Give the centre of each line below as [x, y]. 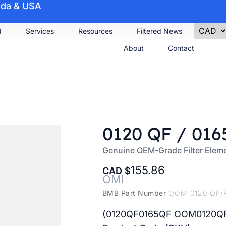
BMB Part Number [135, 193]
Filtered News [160, 31]
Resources [96, 31]
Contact [181, 48]
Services [40, 31]
